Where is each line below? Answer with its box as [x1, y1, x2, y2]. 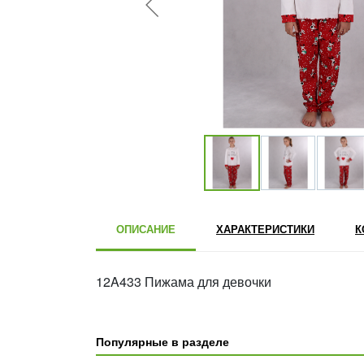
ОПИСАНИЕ [116, 220, 175, 236]
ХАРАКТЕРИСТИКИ [216, 220, 314, 236]
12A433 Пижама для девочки [96, 271, 271, 291]
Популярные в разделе [96, 332, 229, 349]
